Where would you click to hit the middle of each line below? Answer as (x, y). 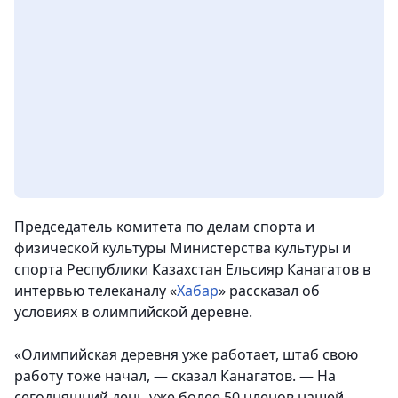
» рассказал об (269, 291)
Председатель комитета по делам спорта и (164, 227)
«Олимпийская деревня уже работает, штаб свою (186, 355)
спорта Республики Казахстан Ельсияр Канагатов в (192, 270)
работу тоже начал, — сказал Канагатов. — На (175, 376)
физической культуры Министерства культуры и (183, 248)
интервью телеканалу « (96, 291)
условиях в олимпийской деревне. (133, 312)
